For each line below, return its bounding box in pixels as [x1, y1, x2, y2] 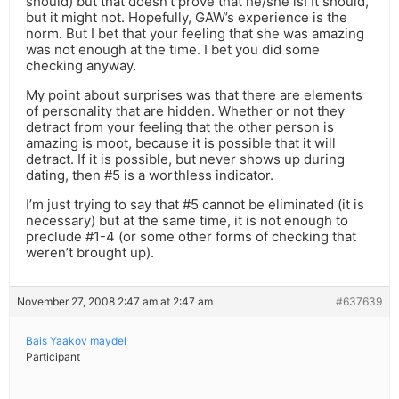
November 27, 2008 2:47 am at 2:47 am [17, 295, 213, 309]
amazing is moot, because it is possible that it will [26, 134, 336, 152]
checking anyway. [26, 57, 136, 75]
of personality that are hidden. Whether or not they [26, 102, 345, 120]
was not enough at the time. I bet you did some [26, 41, 320, 59]
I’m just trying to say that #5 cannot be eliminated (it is [26, 196, 364, 214]
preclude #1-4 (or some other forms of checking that [26, 228, 356, 246]
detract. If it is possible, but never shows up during [26, 151, 345, 168]
